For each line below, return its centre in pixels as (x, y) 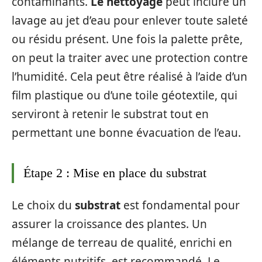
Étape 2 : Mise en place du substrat (115, 173)
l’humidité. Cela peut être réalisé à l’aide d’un (130, 76)
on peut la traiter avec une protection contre (130, 58)
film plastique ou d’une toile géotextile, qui (125, 95)
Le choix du (43, 205)
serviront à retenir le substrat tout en (110, 114)
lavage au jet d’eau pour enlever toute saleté (130, 20)
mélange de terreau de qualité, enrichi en (122, 243)
